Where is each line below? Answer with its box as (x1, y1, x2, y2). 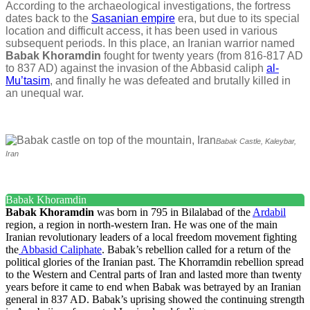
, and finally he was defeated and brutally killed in (50, 74, 291, 86)
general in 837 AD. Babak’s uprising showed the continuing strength (6, 293, 304, 305)
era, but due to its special (175, 12, 300, 24)
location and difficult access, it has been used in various (6, 24, 277, 37)
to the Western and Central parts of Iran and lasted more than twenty (6, 268, 302, 280)
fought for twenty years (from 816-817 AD (101, 49, 303, 62)
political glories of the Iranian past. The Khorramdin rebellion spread (6, 255, 304, 268)
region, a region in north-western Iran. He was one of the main (6, 218, 277, 230)
